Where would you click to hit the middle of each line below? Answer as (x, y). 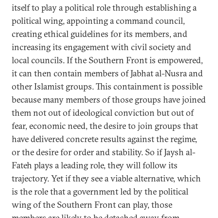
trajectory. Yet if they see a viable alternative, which (106, 178)
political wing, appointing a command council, (98, 21)
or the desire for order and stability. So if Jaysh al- (104, 152)
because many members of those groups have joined (109, 100)
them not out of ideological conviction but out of (103, 113)
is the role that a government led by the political (100, 191)
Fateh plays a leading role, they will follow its (95, 165)
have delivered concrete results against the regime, (104, 139)
